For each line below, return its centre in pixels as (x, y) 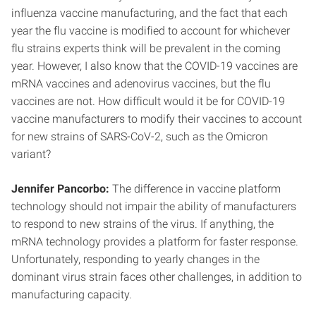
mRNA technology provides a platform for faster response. (155, 241)
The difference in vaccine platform (195, 188)
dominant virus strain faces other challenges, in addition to (157, 276)
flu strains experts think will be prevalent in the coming (146, 48)
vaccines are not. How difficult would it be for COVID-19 (148, 101)
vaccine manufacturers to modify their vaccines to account (157, 119)
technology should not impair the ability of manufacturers (154, 206)
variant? (31, 154)
